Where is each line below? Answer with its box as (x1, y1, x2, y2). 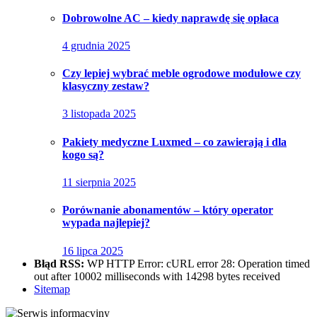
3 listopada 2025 (62, 108, 136, 120)
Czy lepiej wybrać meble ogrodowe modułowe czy (62, 67, 301, 80)
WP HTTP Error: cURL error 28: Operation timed (84, 257, 310, 270)
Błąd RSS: (34, 257, 84, 270)
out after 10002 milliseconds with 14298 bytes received (34, 270, 280, 282)
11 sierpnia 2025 (62, 175, 136, 188)
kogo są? (62, 148, 104, 161)
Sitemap (34, 282, 70, 295)
